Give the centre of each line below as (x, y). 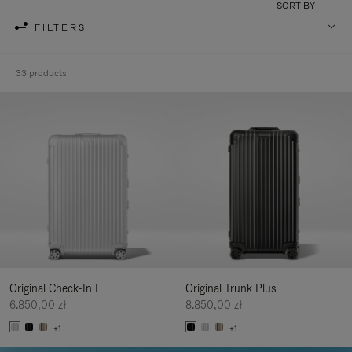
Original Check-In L (55, 288)
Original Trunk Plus (231, 288)
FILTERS (60, 27)
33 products (41, 73)
